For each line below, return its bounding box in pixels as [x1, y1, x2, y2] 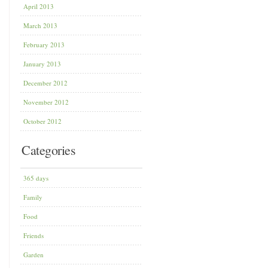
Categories [22, 141, 75, 159]
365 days [23, 173, 48, 182]
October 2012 [23, 117, 62, 126]
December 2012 [23, 78, 68, 87]
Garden [23, 250, 44, 259]
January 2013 [23, 59, 61, 68]
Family [23, 193, 42, 202]
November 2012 [23, 98, 69, 106]
